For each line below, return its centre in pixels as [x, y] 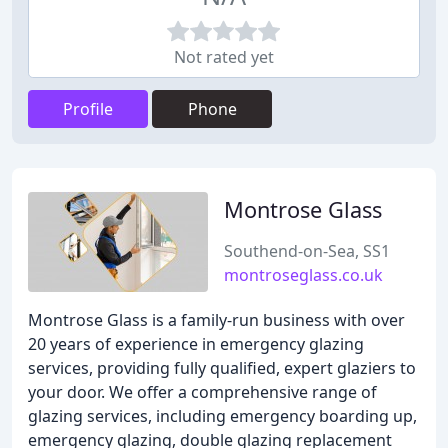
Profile [88, 109]
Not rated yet [224, 57]
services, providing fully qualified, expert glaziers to [222, 368]
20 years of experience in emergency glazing [196, 344]
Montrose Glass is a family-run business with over [216, 320]
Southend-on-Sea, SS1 [307, 251]
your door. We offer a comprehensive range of [202, 392]
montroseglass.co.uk [303, 275]
